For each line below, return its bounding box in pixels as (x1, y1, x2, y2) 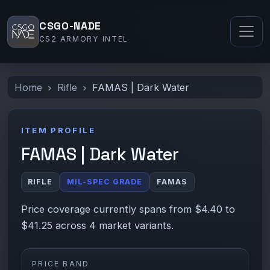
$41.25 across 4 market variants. (20, 219, 174, 231)
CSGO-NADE (39, 19, 102, 33)
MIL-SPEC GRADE (67, 177, 143, 186)
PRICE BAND (32, 259, 90, 268)
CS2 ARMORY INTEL (39, 34, 129, 44)
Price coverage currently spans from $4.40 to (20, 202, 235, 215)
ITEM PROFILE (20, 125, 95, 135)
